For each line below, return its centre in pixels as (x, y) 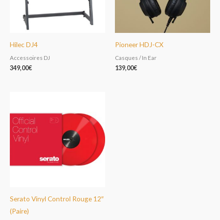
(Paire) (19, 211)
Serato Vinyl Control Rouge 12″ (57, 198)
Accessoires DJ (30, 57)
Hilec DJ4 (24, 44)
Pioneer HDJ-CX (139, 44)
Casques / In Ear (136, 57)
